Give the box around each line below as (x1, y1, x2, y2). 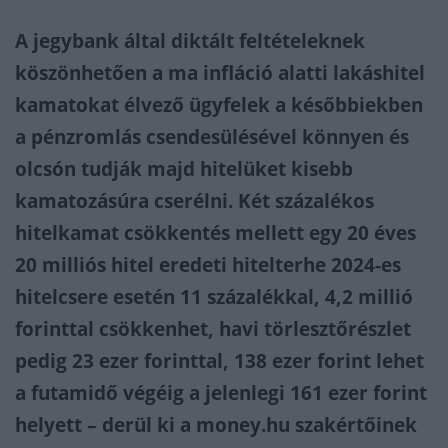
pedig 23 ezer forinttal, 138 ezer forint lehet (15, 348, 424, 374)
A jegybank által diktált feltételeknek (15, 28, 365, 54)
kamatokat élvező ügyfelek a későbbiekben (15, 92, 423, 118)
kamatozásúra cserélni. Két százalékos (15, 188, 374, 214)
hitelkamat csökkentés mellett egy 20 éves (15, 220, 416, 246)
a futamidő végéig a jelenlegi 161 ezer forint (15, 380, 427, 406)
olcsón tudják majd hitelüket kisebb (15, 156, 353, 182)
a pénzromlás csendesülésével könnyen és (15, 124, 409, 150)
